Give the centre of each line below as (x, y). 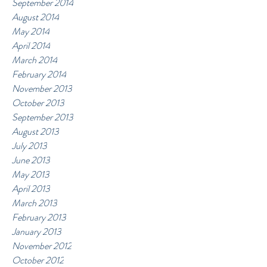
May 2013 (31, 175)
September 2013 (43, 117)
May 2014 (31, 32)
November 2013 (42, 89)
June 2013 (31, 160)
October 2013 (38, 103)
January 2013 (37, 232)
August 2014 (35, 17)
